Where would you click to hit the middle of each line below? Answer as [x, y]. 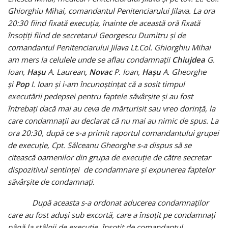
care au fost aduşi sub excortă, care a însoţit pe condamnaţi [111, 215]
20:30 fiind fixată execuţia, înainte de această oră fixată [104, 23]
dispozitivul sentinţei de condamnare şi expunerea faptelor [111, 169]
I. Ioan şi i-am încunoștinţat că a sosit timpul [107, 84]
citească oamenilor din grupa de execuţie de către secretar [109, 157]
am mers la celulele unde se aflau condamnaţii [90, 59]
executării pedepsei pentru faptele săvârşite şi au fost [100, 96]
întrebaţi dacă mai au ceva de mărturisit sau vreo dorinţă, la [111, 108]
